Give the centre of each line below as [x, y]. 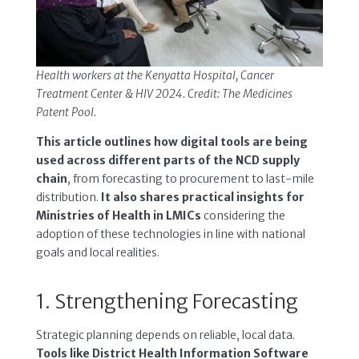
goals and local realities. [97, 252]
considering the [243, 215]
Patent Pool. [66, 112]
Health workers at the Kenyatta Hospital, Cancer [155, 75]
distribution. [68, 197]
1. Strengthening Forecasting [167, 301]
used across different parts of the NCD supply [167, 160]
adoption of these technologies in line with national [170, 234]
